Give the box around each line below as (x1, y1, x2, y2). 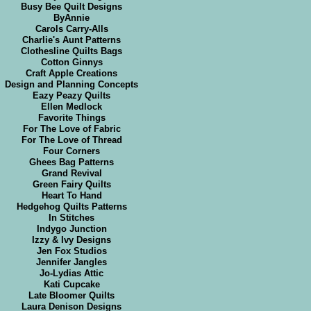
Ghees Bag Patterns (29, 157, 115, 168)
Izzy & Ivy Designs (32, 235, 112, 246)
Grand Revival (41, 168, 102, 179)
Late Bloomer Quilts (28, 290, 115, 301)
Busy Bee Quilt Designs (21, 1, 123, 12)
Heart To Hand (41, 190, 102, 201)
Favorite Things (37, 112, 106, 124)
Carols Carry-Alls (35, 24, 108, 35)
